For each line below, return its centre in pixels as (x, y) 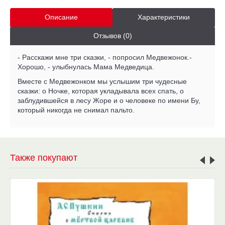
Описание (61, 17)
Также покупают (44, 157)
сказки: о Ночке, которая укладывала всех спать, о (101, 91)
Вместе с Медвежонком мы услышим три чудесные (102, 81)
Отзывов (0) (113, 35)
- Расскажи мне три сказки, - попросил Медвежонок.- (105, 57)
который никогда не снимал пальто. (76, 110)
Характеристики (164, 17)
